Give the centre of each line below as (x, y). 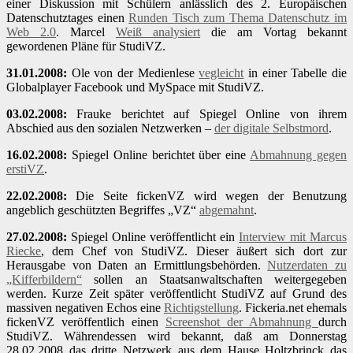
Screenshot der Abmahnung (242, 322)
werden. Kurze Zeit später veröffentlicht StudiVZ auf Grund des (176, 294)
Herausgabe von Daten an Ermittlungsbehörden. (137, 266)
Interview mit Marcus (293, 237)
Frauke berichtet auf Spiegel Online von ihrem (207, 114)
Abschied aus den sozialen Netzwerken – (110, 128)
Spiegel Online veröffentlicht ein (153, 237)
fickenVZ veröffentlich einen (86, 322)
